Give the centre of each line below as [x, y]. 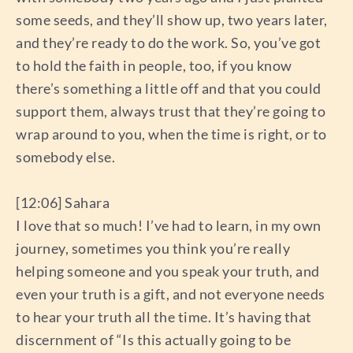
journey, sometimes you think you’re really [153, 249]
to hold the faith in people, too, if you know [154, 66]
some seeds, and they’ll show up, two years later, [172, 20]
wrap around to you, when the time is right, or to [171, 134]
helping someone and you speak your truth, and [168, 271]
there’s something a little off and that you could [169, 89]
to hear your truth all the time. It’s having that [164, 317]
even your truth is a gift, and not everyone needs [171, 294]
